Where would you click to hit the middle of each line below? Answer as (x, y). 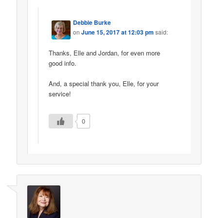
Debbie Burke (92, 23)
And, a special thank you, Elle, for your (104, 83)
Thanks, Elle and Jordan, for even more (105, 53)
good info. (63, 63)
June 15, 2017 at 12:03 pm (118, 32)
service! (60, 93)
